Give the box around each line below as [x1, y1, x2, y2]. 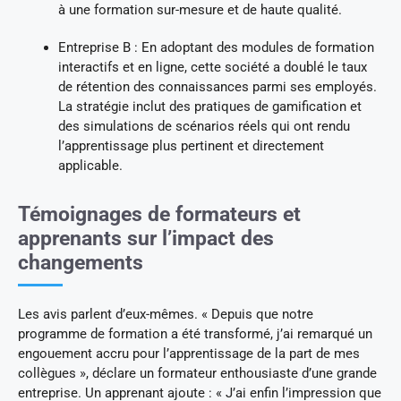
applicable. [58, 158, 123, 175]
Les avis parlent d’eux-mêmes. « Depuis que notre [18, 306, 313, 323]
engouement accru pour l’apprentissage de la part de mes [18, 346, 360, 363]
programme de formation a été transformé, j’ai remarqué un [18, 326, 372, 343]
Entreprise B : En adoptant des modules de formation [58, 39, 374, 56]
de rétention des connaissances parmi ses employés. [58, 79, 377, 96]
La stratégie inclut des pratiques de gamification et [58, 98, 362, 115]
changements [18, 251, 143, 276]
